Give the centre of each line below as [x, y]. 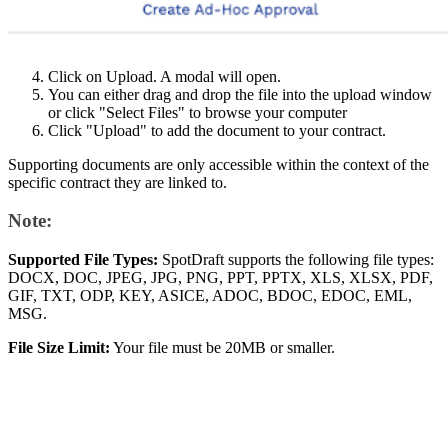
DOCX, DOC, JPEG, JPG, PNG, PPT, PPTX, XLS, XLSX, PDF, [220, 277]
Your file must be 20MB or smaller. [222, 347]
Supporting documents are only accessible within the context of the [218, 164]
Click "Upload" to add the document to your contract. [217, 130]
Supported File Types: [83, 259]
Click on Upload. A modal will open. [164, 76]
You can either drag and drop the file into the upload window [240, 94]
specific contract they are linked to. [119, 182]
